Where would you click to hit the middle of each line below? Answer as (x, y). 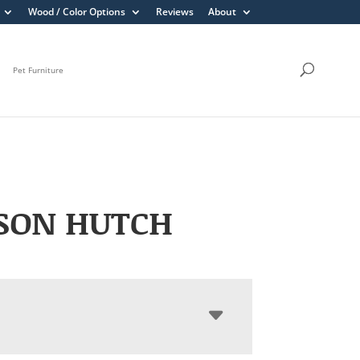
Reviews (174, 12)
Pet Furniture (38, 70)
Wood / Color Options (76, 12)
